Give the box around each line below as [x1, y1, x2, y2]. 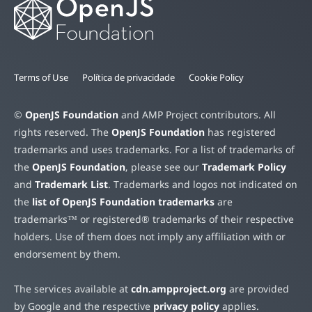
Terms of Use [14, 71, 68, 84]
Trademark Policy [202, 160, 286, 174]
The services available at [14, 282, 131, 296]
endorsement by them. [14, 247, 120, 261]
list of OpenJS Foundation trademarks [32, 195, 214, 209]
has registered [205, 125, 276, 139]
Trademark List [35, 178, 108, 192]
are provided [226, 282, 289, 296]
